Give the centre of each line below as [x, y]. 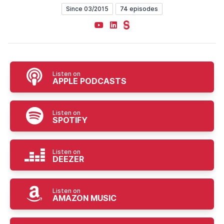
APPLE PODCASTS [89, 81]
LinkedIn [125, 24]
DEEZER [68, 159]
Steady [136, 24]
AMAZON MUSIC [84, 198]
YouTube [110, 24]
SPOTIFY [70, 120]
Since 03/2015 [87, 9]
